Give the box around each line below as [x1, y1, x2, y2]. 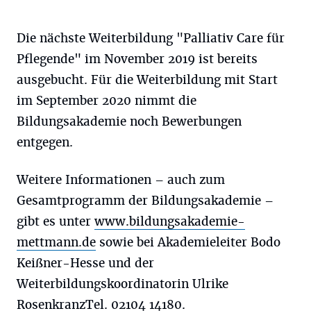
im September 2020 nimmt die [17, 92, 196, 108]
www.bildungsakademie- [94, 213, 245, 229]
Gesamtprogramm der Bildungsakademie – [17, 192, 274, 208]
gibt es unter [17, 213, 94, 229]
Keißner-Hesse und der [17, 255, 154, 271]
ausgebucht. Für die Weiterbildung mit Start [17, 72, 278, 87]
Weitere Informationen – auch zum [17, 171, 225, 187]
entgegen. [17, 134, 73, 150]
